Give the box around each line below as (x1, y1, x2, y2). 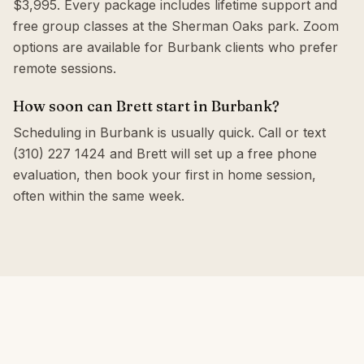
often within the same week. (13, 188, 184, 204)
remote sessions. (13, 60, 116, 76)
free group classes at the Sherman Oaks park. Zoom (13, 18, 339, 34)
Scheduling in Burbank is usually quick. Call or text (13, 124, 326, 141)
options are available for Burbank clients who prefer (13, 39, 338, 55)
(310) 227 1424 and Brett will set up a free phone (13, 145, 317, 162)
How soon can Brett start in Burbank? (13, 97, 279, 115)
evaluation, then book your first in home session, (13, 167, 316, 183)
